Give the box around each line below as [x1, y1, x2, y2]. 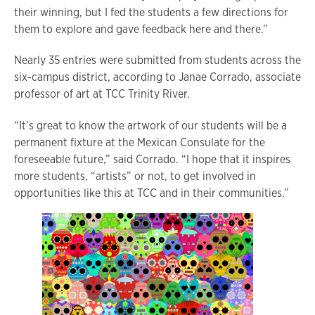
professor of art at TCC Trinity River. [14, 86, 190, 102]
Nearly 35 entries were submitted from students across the [14, 53, 301, 68]
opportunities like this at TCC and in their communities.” [14, 186, 289, 201]
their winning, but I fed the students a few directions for [14, 4, 288, 20]
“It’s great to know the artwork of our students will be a [14, 118, 287, 134]
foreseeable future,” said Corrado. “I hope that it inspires [14, 152, 290, 167]
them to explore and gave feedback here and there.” [14, 21, 268, 37]
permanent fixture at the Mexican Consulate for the [14, 135, 265, 150]
